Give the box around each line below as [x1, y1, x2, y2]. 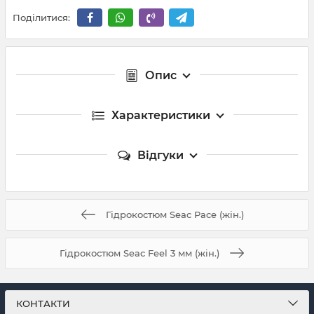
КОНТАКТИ [16, 298, 70, 309]
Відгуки [137, 148, 184, 162]
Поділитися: [13, 12, 70, 24]
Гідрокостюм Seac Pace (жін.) [105, 208, 244, 220]
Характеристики [111, 108, 210, 122]
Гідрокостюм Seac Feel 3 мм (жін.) [60, 247, 219, 259]
